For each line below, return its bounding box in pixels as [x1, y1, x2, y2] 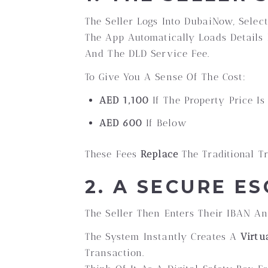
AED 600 [99, 117, 142, 129]
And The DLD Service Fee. [85, 48, 210, 59]
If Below [142, 117, 187, 129]
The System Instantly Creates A [85, 231, 241, 242]
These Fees [85, 148, 141, 160]
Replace [141, 148, 178, 160]
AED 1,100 [99, 95, 149, 106]
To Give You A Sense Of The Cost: [85, 71, 246, 83]
